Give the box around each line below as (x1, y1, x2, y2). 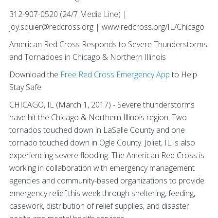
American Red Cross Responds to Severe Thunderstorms (9, 39, 207, 50)
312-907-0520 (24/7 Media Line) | (9, 9, 127, 19)
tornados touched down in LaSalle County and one (9, 125, 185, 135)
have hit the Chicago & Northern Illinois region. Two (9, 112, 187, 123)
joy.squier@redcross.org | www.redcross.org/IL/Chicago (9, 21, 206, 32)
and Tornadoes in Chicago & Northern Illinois (9, 52, 166, 62)
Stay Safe (9, 82, 43, 92)
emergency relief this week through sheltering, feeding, (9, 188, 195, 199)
